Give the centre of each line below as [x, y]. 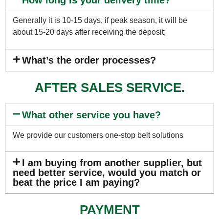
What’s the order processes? [89, 60]
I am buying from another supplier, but [112, 163]
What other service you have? [92, 115]
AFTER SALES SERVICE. [109, 87]
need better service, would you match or [107, 173]
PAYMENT [109, 210]
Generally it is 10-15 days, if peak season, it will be [100, 21]
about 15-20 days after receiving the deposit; [89, 32]
